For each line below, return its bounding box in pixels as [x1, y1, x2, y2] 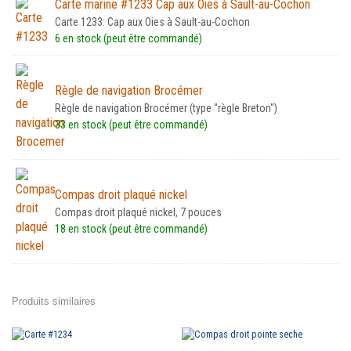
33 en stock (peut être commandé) [55, 118, 208, 132]
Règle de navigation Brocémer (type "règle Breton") [55, 102, 277, 115]
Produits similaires [12, 295, 96, 308]
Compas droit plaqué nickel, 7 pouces [55, 206, 222, 219]
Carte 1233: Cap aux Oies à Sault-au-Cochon [55, 16, 250, 29]
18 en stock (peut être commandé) [55, 223, 208, 236]
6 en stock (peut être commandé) [55, 32, 202, 45]
